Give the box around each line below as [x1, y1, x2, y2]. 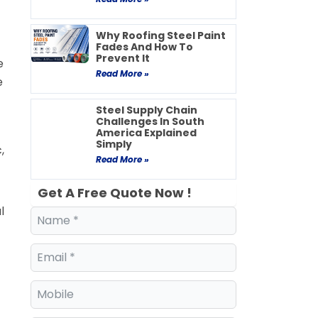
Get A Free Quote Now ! [37, 184, 192, 202]
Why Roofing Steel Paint [95, 28, 226, 43]
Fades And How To [95, 40, 193, 55]
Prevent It [95, 51, 150, 66]
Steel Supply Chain [95, 103, 197, 118]
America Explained [95, 126, 197, 141]
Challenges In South [95, 114, 204, 129]
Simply [95, 137, 132, 152]
